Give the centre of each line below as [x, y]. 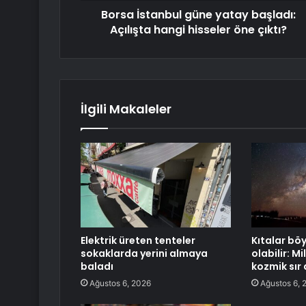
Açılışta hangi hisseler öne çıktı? [198, 30]
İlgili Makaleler [126, 109]
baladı [97, 267]
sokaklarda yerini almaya [144, 254]
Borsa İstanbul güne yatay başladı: [198, 15]
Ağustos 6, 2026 [120, 283]
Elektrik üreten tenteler [138, 241]
